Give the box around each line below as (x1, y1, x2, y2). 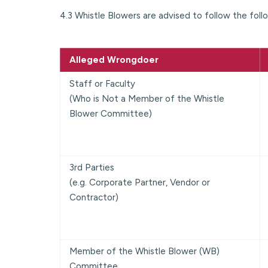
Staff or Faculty (69, 78, 135, 89)
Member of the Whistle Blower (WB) (69, 245, 220, 257)
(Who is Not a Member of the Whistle (69, 93, 224, 104)
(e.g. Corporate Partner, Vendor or (69, 176, 210, 188)
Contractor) (69, 191, 118, 203)
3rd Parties (69, 162, 114, 173)
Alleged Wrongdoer (69, 54, 159, 65)
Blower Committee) (69, 108, 152, 119)
